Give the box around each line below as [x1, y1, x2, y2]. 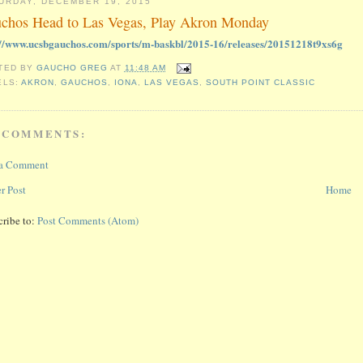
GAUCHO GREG [36, 62, 110, 72]
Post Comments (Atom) [37, 212, 139, 228]
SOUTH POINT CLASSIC [206, 77, 316, 87]
